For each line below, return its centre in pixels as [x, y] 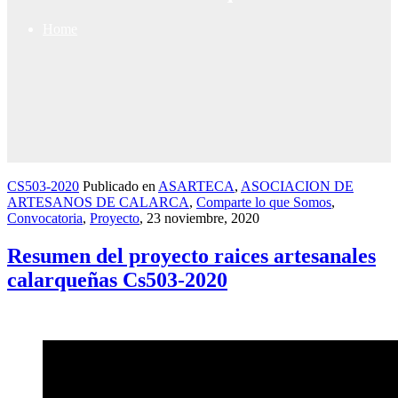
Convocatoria [45, 218]
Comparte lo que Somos [264, 202]
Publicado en [119, 186]
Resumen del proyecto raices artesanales [191, 255]
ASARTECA [196, 186]
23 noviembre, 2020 [203, 218]
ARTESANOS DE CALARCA [98, 202]
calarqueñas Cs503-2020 [117, 279]
